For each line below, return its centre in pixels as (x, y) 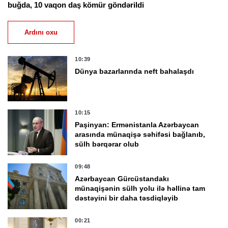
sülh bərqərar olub (107, 144)
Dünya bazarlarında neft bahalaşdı (135, 71)
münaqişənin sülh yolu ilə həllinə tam (140, 189)
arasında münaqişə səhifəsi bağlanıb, (140, 135)
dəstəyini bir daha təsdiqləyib (127, 198)
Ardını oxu (41, 32)
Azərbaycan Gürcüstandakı (122, 179)
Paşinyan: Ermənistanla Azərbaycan (137, 125)
